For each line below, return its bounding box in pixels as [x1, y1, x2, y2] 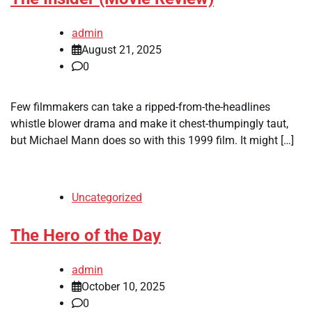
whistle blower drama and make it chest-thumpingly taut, [10, 116, 288, 130]
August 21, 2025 [81, 42, 162, 56]
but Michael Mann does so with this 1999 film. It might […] [10, 133, 294, 147]
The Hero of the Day [10, 225, 161, 245]
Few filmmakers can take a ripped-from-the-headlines [10, 100, 270, 114]
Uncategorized [72, 190, 142, 204]
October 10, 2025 [81, 279, 165, 293]
